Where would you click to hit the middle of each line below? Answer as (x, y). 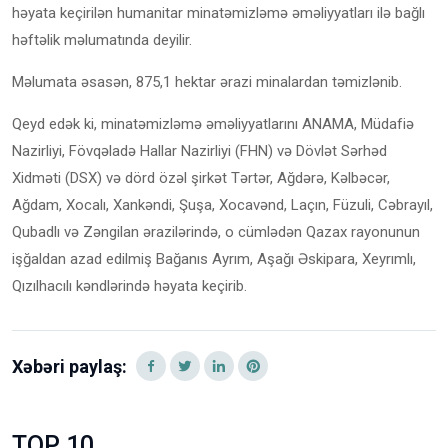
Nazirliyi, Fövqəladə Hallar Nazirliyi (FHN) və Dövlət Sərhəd (199, 151)
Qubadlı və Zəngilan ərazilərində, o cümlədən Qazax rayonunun (216, 232)
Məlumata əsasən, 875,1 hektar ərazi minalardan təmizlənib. (207, 82)
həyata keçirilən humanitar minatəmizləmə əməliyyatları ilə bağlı (218, 13)
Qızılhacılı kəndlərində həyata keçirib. (129, 286)
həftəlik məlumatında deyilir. (102, 40)
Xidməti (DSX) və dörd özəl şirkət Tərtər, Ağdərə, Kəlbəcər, (201, 178)
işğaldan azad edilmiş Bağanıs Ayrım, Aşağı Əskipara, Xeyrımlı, (214, 259)
